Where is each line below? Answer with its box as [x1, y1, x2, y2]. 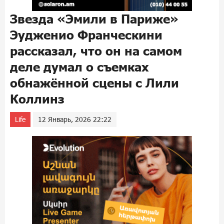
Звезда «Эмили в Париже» [10, 11, 178, 26]
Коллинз [10, 91, 64, 106]
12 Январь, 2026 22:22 [38, 115, 111, 123]
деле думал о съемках [10, 59, 149, 74]
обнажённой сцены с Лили [10, 75, 179, 90]
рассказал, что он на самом [10, 43, 182, 58]
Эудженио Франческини [10, 27, 162, 42]
